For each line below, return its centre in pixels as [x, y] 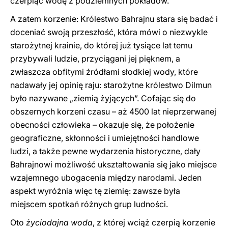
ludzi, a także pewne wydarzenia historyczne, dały [105, 151]
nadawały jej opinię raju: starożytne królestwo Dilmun [111, 85]
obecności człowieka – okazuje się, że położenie [102, 125]
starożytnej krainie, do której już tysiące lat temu [101, 45]
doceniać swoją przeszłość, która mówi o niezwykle [109, 32]
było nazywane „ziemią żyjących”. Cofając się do [103, 98]
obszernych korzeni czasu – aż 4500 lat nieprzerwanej [113, 111]
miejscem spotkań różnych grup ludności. [89, 204]
